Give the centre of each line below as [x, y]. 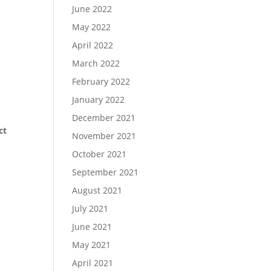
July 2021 [90, 208]
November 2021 [104, 136]
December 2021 [104, 118]
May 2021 [92, 245]
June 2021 [92, 227]
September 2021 [106, 172]
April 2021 [93, 263]
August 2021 [97, 190]
